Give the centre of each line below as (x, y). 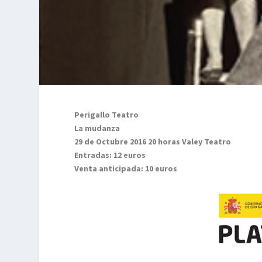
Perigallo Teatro (107, 114)
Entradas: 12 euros (110, 155)
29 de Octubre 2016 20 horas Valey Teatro (153, 141)
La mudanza (97, 128)
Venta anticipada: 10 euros (126, 168)
